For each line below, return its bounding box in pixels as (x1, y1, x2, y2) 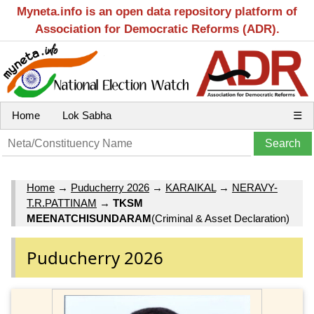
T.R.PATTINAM (27, 197, 97, 210)
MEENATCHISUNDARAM (27, 212, 151, 225)
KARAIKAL (165, 182, 216, 194)
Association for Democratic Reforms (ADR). (34, 22, 280, 36)
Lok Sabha (62, 109, 111, 121)
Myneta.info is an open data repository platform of (17, 5, 297, 18)
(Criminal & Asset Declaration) (151, 212, 289, 225)
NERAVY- (232, 182, 278, 194)
